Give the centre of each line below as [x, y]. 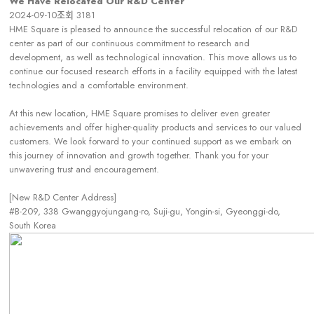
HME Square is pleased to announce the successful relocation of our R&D [153, 29]
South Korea [33, 225]
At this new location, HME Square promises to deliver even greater [140, 113]
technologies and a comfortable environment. [99, 85]
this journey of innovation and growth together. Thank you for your [139, 155]
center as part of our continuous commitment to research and [130, 43]
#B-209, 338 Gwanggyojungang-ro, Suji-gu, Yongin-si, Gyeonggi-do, [145, 211]
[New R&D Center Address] [66, 197]
